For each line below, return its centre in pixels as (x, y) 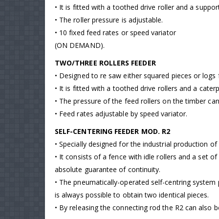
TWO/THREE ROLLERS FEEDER (105, 63)
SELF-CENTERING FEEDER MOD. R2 (113, 131)
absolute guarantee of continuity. (108, 170)
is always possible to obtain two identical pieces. (132, 195)
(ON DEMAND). (80, 45)
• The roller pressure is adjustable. (109, 20)
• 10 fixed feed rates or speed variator (115, 33)
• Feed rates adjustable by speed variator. (121, 114)
